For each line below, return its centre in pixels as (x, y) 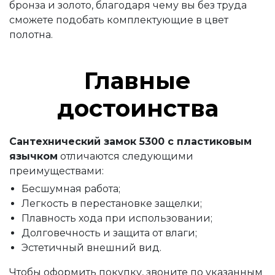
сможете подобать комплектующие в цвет (119, 20)
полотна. (31, 35)
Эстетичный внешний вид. (91, 248)
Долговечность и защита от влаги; (109, 233)
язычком (33, 156)
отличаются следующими (126, 156)
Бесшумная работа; (71, 189)
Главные (137, 81)
